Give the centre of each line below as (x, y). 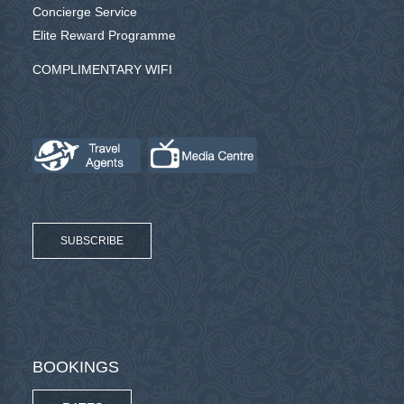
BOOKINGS (76, 367)
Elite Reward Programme (105, 36)
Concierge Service (85, 12)
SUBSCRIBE (92, 240)
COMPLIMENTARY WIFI (103, 70)
